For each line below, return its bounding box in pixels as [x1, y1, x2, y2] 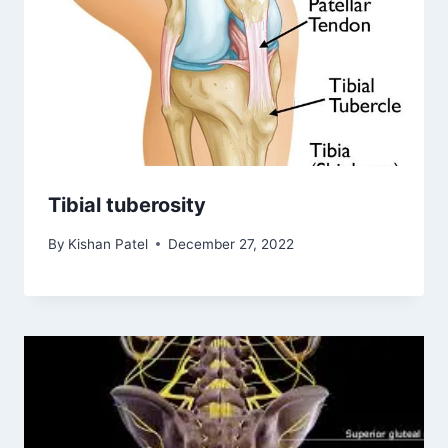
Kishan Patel [68, 235, 149, 252]
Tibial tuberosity [48, 193, 206, 218]
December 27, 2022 [168, 235, 295, 252]
